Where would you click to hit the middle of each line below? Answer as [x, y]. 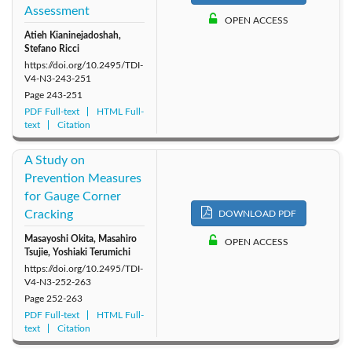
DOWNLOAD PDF [256, 213]
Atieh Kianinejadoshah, [73, 36]
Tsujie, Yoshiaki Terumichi [77, 253]
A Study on [55, 161]
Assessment [57, 11]
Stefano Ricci [52, 49]
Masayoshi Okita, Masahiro [81, 239]
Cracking [49, 215]
